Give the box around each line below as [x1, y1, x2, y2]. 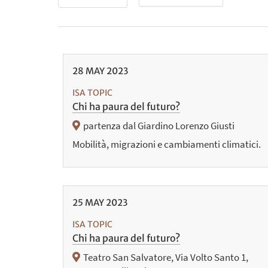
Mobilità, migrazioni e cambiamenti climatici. [72, 138, 261, 151]
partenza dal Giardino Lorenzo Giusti [83, 119, 234, 133]
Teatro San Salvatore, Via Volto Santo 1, [83, 251, 248, 264]
